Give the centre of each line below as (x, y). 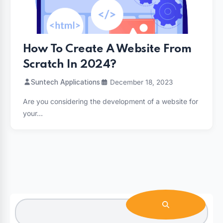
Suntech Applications (65, 82)
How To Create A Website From (107, 49)
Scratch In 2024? (70, 64)
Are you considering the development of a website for (111, 101)
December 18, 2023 (140, 82)
